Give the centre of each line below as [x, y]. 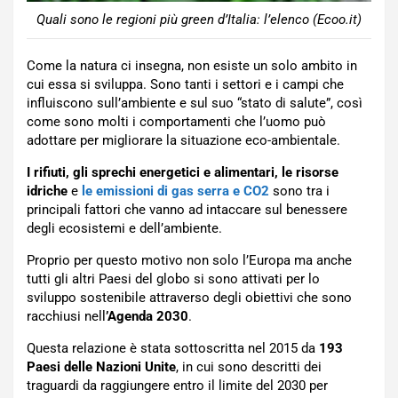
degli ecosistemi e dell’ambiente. [124, 229]
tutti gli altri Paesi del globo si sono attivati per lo [173, 279]
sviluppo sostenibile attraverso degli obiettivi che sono [189, 298]
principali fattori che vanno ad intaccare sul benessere [187, 210]
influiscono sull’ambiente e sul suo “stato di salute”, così [195, 103]
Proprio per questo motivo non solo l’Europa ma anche [189, 261]
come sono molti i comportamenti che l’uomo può [176, 122]
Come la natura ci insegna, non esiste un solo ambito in [192, 66]
